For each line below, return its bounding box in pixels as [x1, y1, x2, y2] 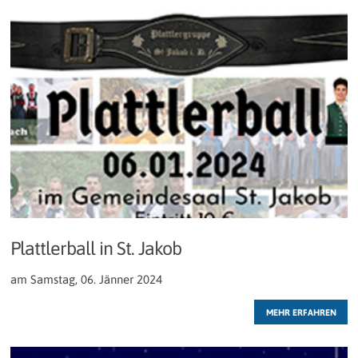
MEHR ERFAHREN [265, 306, 336, 317]
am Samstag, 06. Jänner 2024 [10, 272, 162, 286]
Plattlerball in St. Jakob [10, 237, 181, 260]
